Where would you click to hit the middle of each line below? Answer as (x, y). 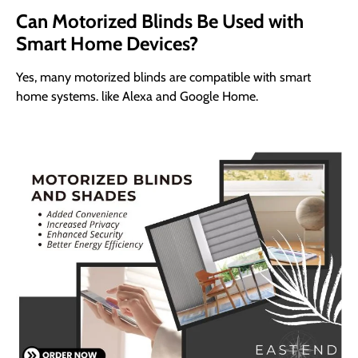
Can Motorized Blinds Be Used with (160, 21)
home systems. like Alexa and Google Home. (137, 96)
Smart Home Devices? (107, 43)
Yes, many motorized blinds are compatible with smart (163, 77)
